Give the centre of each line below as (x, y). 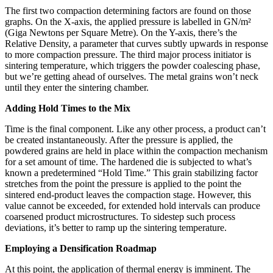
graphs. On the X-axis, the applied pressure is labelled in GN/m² (128, 21)
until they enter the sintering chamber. (77, 87)
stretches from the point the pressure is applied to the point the (123, 183)
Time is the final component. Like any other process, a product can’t (135, 129)
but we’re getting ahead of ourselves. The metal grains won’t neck (132, 76)
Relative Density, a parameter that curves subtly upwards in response (136, 43)
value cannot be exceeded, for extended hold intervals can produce (133, 205)
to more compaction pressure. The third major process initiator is (128, 54)
